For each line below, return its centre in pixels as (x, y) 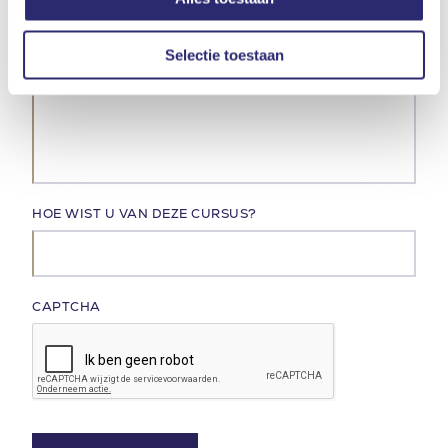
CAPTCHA (66, 306)
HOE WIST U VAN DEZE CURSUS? (144, 213)
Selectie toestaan (224, 54)
